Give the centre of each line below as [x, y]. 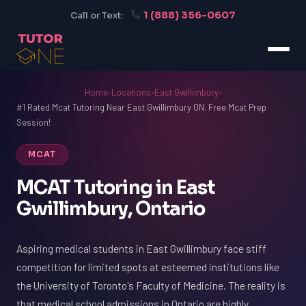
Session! [33, 122]
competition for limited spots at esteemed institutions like [148, 267]
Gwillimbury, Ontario [111, 209]
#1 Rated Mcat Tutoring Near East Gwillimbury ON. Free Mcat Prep [141, 107]
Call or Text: [96, 16]
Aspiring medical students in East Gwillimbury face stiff [141, 248]
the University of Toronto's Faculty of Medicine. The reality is [151, 285]
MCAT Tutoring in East [116, 188]
